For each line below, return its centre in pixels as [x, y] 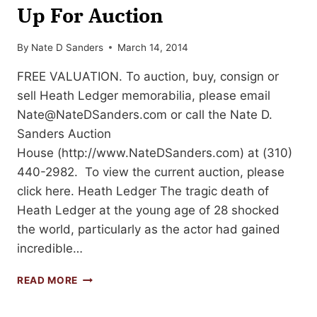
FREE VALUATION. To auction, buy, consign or [148, 76]
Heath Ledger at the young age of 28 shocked [148, 210]
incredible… [50, 248]
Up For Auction [90, 16]
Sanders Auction [64, 133]
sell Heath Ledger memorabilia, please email [144, 95]
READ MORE [48, 280]
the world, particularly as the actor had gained [149, 229]
